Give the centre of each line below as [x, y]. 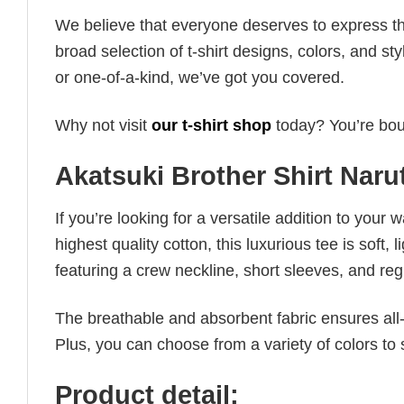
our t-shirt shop [211, 125]
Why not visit [103, 125]
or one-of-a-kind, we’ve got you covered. [200, 78]
